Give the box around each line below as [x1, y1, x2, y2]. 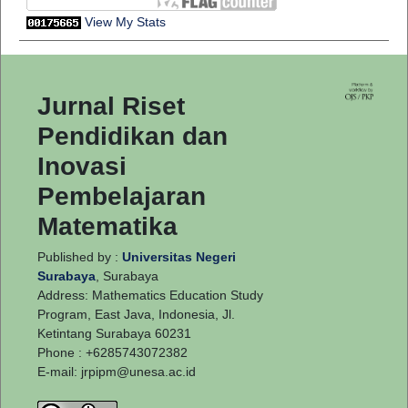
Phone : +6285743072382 [37, 344, 188, 360]
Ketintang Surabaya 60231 [37, 325, 191, 341]
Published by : [37, 249, 122, 264]
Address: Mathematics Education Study [37, 287, 263, 302]
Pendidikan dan [37, 121, 228, 150]
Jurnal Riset [37, 91, 185, 120]
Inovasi [37, 151, 127, 180]
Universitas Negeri [122, 249, 236, 264]
